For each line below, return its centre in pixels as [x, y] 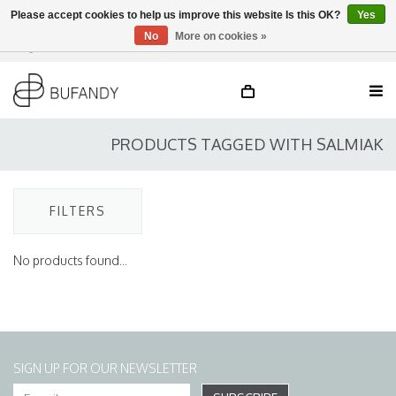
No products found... [70, 260]
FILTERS [78, 211]
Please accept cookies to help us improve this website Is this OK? [177, 15]
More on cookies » [221, 36]
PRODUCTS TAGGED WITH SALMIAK [247, 144]
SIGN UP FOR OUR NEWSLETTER [105, 368]
